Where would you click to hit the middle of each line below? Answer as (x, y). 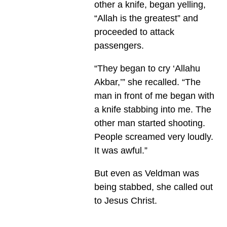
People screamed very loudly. (154, 137)
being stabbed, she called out (153, 187)
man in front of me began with (154, 96)
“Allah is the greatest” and (146, 18)
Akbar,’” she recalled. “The (147, 82)
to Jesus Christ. (125, 201)
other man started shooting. (149, 123)
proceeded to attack (134, 32)
